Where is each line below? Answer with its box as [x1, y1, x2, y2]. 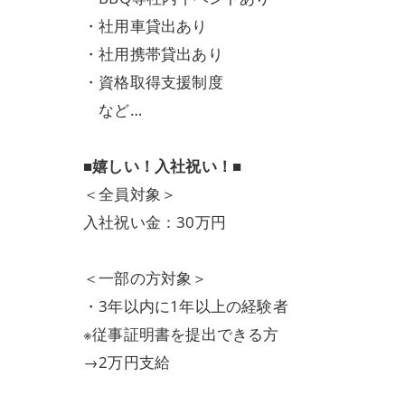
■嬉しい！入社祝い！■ [83, 155, 242, 176]
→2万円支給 [83, 351, 171, 372]
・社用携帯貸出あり [83, 42, 223, 64]
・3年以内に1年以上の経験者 [83, 295, 288, 316]
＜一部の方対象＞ [83, 267, 208, 288]
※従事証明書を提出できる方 [83, 323, 279, 344]
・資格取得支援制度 [83, 71, 223, 92]
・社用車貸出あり [83, 14, 208, 36]
